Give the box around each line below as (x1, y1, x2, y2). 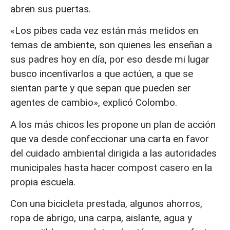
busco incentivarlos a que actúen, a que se (10, 68, 193, 80)
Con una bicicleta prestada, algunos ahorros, (10, 198, 202, 210)
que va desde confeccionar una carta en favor (10, 132, 209, 145)
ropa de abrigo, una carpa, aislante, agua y (10, 212, 192, 224)
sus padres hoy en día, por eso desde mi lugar (10, 53, 209, 66)
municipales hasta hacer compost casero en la (10, 161, 212, 174)
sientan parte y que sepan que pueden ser (10, 82, 191, 94)
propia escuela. (10, 176, 75, 188)
